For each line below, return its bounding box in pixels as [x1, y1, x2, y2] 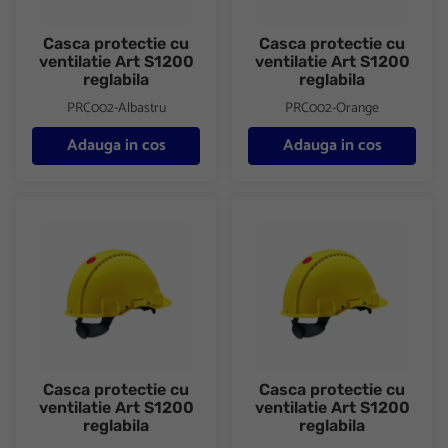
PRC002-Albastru [66, 96, 166, 120]
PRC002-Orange [285, 96, 379, 120]
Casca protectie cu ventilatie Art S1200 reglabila [31, 209, 341, 237]
